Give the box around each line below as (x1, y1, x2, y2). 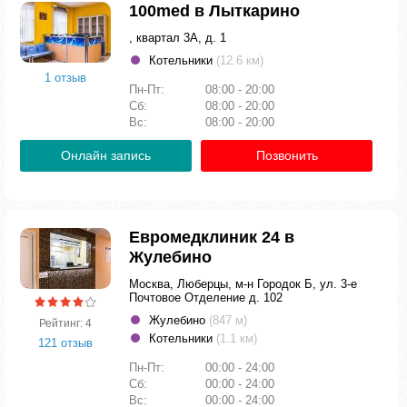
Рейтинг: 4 (39, 316, 92, 330)
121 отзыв (38, 335, 93, 350)
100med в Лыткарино (129, 2, 300, 20)
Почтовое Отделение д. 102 (129, 291, 283, 304)
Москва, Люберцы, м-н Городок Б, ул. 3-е (129, 277, 357, 291)
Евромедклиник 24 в (129, 228, 294, 246)
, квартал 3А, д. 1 (129, 31, 226, 45)
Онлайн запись (61, 148, 151, 163)
